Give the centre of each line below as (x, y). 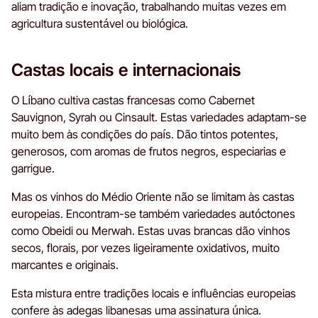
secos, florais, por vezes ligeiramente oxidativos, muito (146, 247)
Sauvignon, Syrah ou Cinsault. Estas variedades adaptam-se (159, 117)
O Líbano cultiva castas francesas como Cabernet (133, 100)
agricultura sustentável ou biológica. (100, 23)
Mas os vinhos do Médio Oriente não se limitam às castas (153, 196)
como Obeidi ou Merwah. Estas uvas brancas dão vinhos (151, 230)
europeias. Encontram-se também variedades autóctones (153, 213)
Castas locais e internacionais (126, 70)
